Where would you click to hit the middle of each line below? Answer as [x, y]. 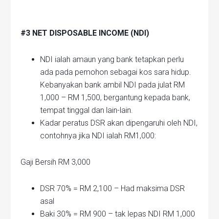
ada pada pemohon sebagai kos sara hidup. [116, 72]
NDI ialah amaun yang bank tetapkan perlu [112, 60]
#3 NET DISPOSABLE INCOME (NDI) [85, 33]
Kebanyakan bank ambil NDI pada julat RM [113, 85]
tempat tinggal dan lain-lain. [87, 110]
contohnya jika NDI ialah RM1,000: [98, 136]
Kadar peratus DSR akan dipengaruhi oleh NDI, [119, 123]
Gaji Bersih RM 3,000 [56, 162]
